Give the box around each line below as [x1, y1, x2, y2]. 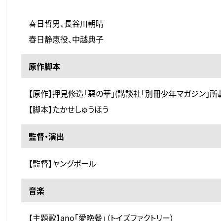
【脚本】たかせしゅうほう [29, 103, 109, 115]
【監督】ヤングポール [29, 157, 96, 170]
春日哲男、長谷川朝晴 [29, 17, 104, 30]
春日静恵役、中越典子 [29, 33, 104, 45]
